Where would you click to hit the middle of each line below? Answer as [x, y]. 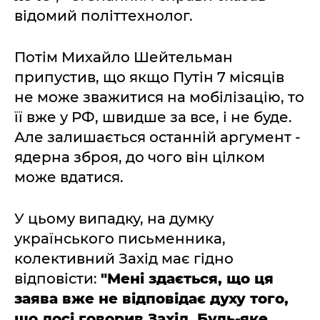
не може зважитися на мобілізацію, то [159, 97]
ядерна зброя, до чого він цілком [140, 157]
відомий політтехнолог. [104, 16]
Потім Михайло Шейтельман [124, 57]
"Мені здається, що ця [187, 279]
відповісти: [57, 279]
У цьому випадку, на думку [114, 219]
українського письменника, [120, 239]
